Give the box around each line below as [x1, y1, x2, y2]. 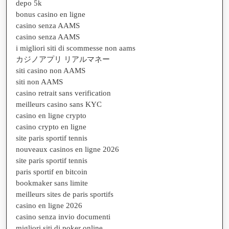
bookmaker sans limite [16, 178, 88, 187]
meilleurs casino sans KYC [16, 100, 102, 108]
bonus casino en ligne [16, 10, 85, 18]
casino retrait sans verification [16, 88, 111, 97]
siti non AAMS [16, 77, 63, 86]
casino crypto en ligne [16, 122, 86, 131]
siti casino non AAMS [16, 66, 85, 75]
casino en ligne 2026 [16, 201, 82, 210]
